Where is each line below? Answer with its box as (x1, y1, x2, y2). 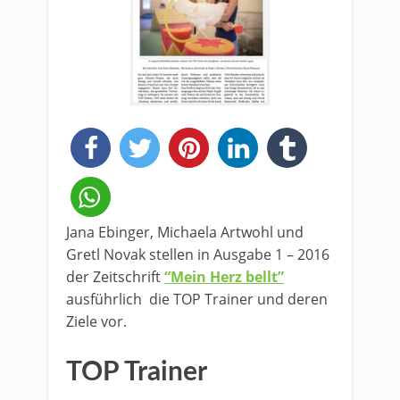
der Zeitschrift (66, 267, 164, 287)
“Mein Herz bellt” (164, 267, 284, 287)
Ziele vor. (66, 312, 127, 331)
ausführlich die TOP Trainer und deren (66, 289, 328, 309)
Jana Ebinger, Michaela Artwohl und (66, 222, 304, 242)
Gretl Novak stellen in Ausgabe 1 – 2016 (66, 245, 329, 264)
